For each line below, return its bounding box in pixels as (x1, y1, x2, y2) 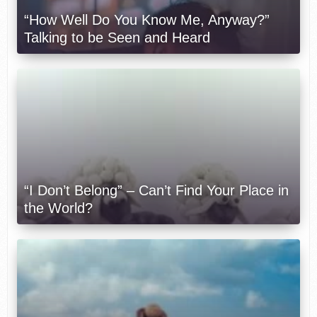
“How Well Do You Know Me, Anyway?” (23, 11, 270, 28)
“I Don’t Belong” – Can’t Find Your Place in (23, 182, 289, 198)
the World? (23, 200, 93, 216)
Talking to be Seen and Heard (23, 29, 210, 45)
